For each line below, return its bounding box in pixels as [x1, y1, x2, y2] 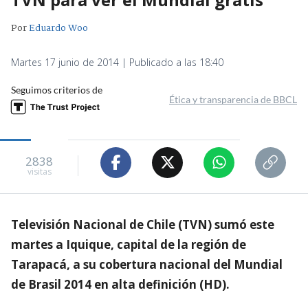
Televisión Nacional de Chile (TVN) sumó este [11, 216, 274, 232]
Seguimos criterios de [11, 83, 102, 96]
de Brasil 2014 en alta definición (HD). [11, 276, 230, 292]
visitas [27, 166, 52, 178]
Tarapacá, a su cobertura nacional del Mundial [11, 256, 283, 272]
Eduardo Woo [29, 20, 88, 36]
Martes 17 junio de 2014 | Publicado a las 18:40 [11, 55, 223, 69]
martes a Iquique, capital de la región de [11, 236, 246, 252]
